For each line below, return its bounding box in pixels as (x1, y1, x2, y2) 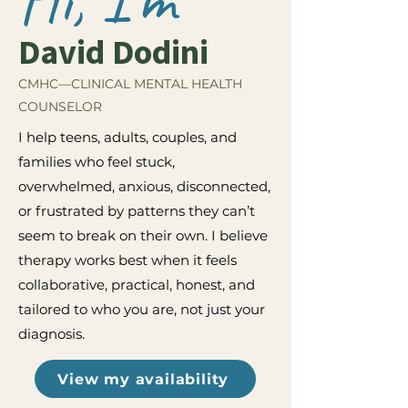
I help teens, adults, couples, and (18, 128, 237, 146)
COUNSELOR (18, 98, 102, 115)
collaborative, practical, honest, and (18, 276, 255, 293)
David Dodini (18, 30, 209, 73)
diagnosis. (18, 325, 85, 342)
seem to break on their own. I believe (18, 227, 268, 244)
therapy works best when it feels (18, 251, 237, 269)
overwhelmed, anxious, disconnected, (18, 178, 270, 195)
